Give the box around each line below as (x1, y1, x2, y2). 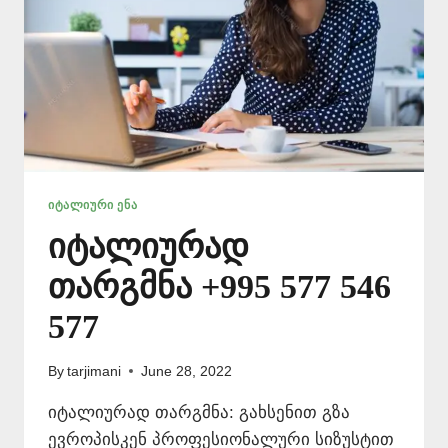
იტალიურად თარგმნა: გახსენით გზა (48, 402, 350, 422)
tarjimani (67, 363, 122, 379)
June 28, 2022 (141, 363, 233, 379)
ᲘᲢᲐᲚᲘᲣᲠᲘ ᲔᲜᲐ (48, 198, 138, 213)
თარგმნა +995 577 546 (48, 268, 391, 306)
